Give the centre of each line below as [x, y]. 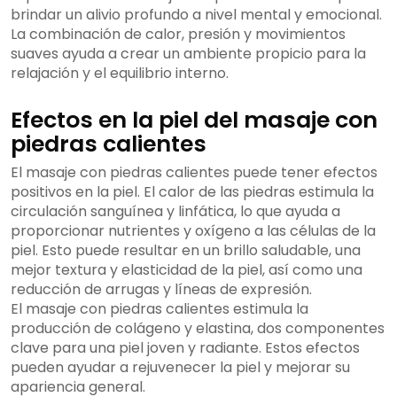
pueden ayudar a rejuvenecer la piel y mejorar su [180, 368]
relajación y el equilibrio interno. [120, 74]
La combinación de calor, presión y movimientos [178, 35]
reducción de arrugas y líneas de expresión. [161, 290]
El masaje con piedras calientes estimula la [160, 309]
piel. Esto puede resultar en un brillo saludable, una [186, 251]
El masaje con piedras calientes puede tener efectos [194, 173]
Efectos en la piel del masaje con [194, 121]
